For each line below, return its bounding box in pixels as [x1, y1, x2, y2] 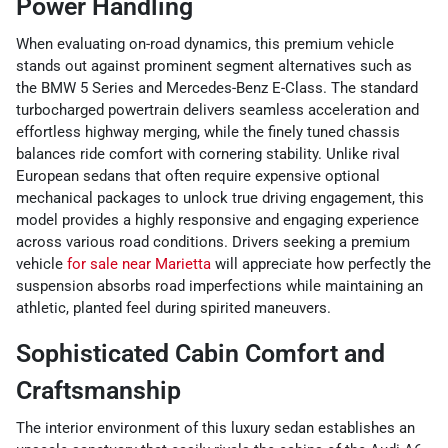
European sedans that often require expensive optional [16, 167, 380, 185]
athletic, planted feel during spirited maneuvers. [16, 299, 331, 317]
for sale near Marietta [67, 255, 211, 273]
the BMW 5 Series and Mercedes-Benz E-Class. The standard [16, 79, 418, 97]
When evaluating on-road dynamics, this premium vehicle [16, 35, 394, 53]
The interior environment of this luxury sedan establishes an [16, 419, 415, 437]
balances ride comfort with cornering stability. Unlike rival [16, 145, 400, 163]
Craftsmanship [16, 376, 181, 405]
